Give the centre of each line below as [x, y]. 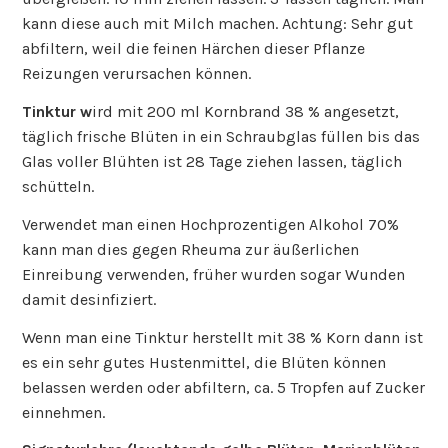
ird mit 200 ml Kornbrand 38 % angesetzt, [246, 111]
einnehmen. [64, 412]
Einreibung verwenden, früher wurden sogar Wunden [214, 274]
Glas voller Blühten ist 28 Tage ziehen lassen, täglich [212, 161]
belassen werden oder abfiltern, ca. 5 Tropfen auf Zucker [224, 387]
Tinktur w [57, 111]
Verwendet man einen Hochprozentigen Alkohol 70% [211, 224]
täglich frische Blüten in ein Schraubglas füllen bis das [221, 136]
